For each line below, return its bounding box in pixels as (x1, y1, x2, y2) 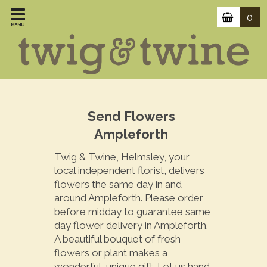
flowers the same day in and (54, 178, 182, 191)
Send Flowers (87, 108, 175, 124)
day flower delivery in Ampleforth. (54, 219, 208, 232)
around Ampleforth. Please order (54, 192, 203, 204)
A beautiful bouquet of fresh (54, 233, 181, 246)
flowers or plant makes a (54, 247, 167, 259)
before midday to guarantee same (54, 206, 210, 218)
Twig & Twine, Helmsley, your (54, 151, 190, 163)
